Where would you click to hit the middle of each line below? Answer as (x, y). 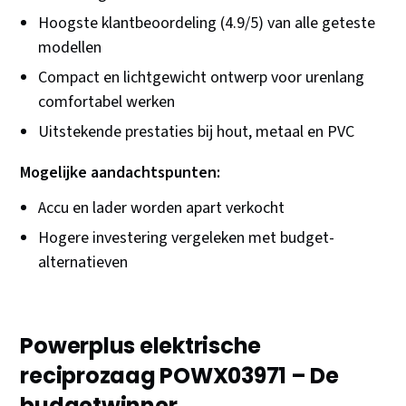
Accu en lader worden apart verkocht (162, 208)
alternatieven (83, 263)
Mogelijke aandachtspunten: (121, 173)
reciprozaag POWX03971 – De (179, 376)
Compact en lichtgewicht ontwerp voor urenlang (202, 78)
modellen (70, 48)
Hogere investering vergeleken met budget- (187, 238)
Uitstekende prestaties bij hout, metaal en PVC (197, 132)
